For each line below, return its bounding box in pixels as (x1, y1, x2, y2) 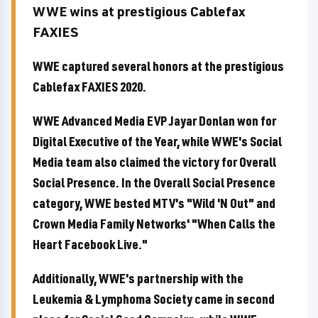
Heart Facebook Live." (33, 236, 148, 253)
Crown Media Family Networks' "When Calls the (33, 215, 275, 232)
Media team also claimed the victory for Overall (33, 153, 276, 170)
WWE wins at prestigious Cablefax (33, 3, 245, 20)
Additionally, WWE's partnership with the (33, 270, 243, 287)
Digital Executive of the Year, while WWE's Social (33, 133, 282, 150)
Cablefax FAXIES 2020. (33, 78, 146, 95)
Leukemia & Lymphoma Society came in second (33, 290, 275, 307)
